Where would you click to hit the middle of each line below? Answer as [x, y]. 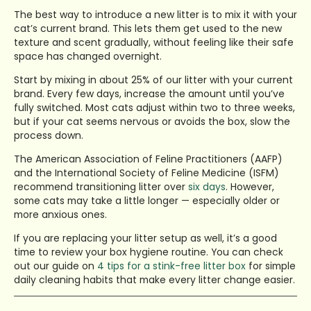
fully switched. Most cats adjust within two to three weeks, [154, 107]
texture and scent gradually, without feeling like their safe [154, 43]
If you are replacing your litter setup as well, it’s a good [145, 238]
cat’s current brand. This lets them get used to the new [148, 29]
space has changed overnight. [88, 57]
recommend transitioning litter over [101, 186]
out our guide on [56, 266]
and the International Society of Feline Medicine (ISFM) [146, 173]
